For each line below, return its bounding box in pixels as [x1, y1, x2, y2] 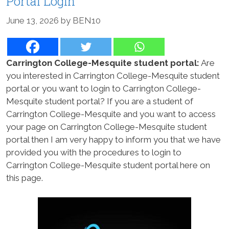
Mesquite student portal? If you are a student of [6, 96, 193, 106]
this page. [6, 172, 43, 183]
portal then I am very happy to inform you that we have [6, 134, 221, 145]
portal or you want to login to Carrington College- [6, 83, 201, 94]
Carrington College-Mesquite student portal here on [6, 159, 210, 170]
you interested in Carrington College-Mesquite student [6, 70, 220, 81]
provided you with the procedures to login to [6, 147, 181, 157]
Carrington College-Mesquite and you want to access [6, 108, 216, 119]
